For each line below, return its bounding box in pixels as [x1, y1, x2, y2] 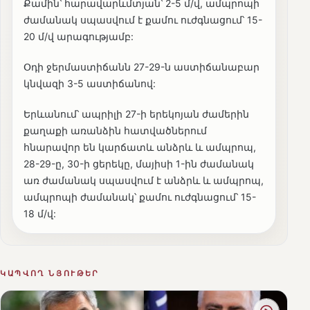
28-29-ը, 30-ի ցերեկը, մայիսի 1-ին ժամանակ [24, 158, 254, 170]
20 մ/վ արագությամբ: [24, 30, 134, 43]
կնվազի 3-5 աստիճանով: [24, 77, 156, 90]
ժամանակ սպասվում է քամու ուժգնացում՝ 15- [24, 14, 262, 26]
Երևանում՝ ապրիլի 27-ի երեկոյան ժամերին [24, 108, 249, 120]
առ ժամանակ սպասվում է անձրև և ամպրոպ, [24, 174, 264, 187]
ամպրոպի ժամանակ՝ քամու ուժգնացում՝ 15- [24, 191, 256, 203]
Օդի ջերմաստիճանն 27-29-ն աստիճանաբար [24, 61, 259, 73]
